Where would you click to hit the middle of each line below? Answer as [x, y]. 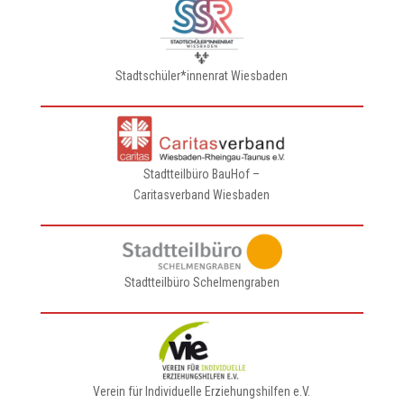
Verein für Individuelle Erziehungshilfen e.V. [202, 391]
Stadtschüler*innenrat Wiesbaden [202, 76]
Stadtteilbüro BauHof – [202, 174]
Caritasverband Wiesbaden [202, 195]
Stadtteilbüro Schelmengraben [202, 282]
